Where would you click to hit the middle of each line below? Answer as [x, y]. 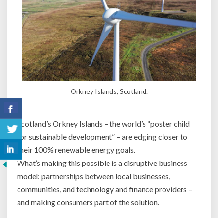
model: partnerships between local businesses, [94, 176]
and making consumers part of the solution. [88, 202]
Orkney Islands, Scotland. [109, 91]
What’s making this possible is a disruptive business [102, 163]
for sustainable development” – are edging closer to [102, 136]
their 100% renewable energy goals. [76, 149]
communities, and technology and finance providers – [105, 189]
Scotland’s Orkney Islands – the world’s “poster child [103, 123]
